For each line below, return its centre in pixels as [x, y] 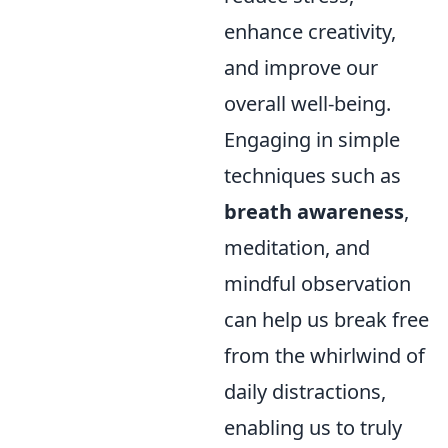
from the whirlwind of [324, 355]
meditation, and [297, 247]
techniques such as [312, 175]
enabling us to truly [313, 427]
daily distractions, [305, 391]
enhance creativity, [310, 31]
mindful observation [317, 283]
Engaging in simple [312, 139]
